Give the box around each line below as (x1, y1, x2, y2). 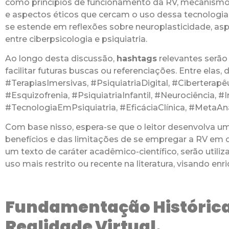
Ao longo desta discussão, (5, 53, 117, 63)
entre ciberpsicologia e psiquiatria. (5, 34, 147, 44)
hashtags (117, 53, 157, 63)
